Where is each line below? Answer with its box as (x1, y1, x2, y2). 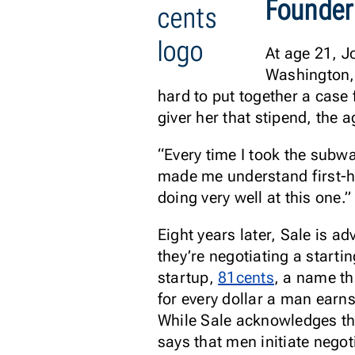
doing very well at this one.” (157, 188, 352, 207)
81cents (218, 268, 274, 287)
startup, (157, 268, 219, 287)
